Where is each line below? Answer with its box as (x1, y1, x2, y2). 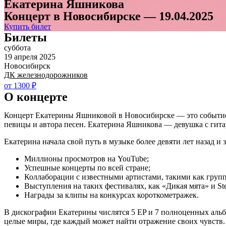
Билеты (4, 31, 47, 44)
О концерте (4, 90, 68, 103)
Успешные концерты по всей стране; (24, 163, 150, 172)
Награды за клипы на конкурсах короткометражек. (24, 191, 199, 199)
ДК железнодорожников (4, 71, 88, 79)
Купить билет (4, 22, 51, 31)
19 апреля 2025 (4, 52, 55, 61)
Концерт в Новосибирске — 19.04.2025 (4, 10, 213, 23)
